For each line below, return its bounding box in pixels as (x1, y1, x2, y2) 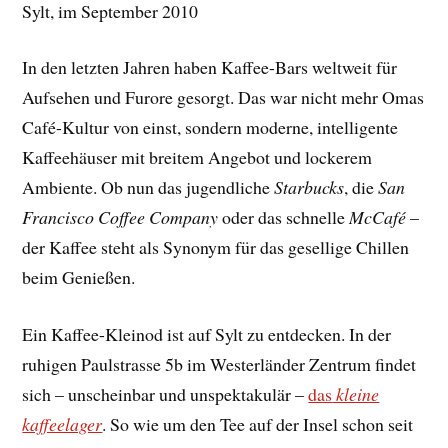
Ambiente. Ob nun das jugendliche (22, 175, 275, 200)
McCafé (349, 205, 407, 230)
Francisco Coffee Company (22, 205, 219, 230)
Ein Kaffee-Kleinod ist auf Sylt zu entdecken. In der (22, 322, 392, 347)
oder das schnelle (218, 205, 350, 230)
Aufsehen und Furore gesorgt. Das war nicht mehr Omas (22, 85, 425, 110)
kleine (332, 382, 380, 407)
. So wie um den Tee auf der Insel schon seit (102, 412, 414, 437)
